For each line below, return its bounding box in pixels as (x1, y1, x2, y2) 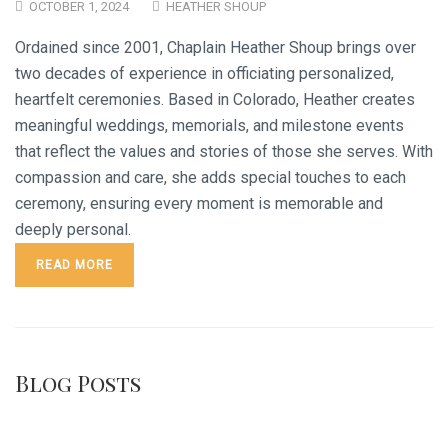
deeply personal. (15, 220, 131, 239)
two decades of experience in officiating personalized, (15, 64, 394, 83)
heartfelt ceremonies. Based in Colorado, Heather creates (15, 90, 415, 109)
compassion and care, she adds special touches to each (15, 168, 406, 187)
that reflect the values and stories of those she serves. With (15, 142, 433, 161)
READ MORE (36, 258, 113, 272)
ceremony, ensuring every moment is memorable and (15, 194, 383, 213)
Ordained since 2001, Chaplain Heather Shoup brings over (15, 38, 416, 57)
